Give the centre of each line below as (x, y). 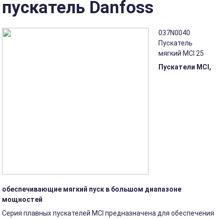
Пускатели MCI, (185, 67)
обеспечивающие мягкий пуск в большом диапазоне (92, 189)
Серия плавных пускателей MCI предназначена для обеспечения (108, 213)
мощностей (22, 199)
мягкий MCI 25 (181, 53)
